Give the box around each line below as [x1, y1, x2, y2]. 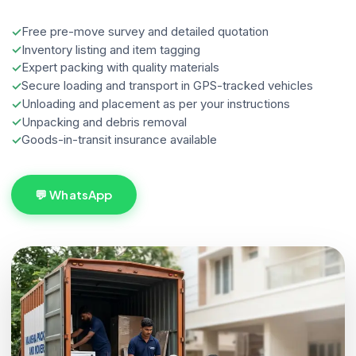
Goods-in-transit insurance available [21, 132, 217, 148]
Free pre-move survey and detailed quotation [21, 23, 269, 39]
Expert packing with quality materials [21, 60, 219, 75]
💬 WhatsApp [35, 187, 113, 203]
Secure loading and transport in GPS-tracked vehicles [21, 78, 313, 94]
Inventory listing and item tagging [21, 41, 200, 57]
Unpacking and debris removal [21, 114, 187, 130]
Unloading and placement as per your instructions [21, 95, 290, 111]
